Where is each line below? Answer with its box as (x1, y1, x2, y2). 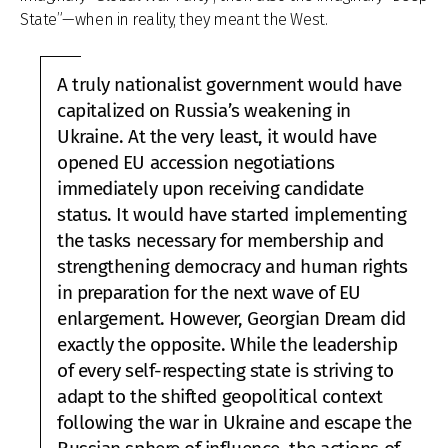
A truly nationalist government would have (57, 73, 402, 97)
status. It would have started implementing (57, 203, 407, 227)
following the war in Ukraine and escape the (57, 411, 412, 435)
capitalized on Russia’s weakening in (57, 99, 351, 123)
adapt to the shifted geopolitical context (57, 385, 383, 409)
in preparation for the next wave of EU (57, 281, 361, 305)
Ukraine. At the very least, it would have (57, 125, 377, 149)
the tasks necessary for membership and (57, 229, 384, 253)
